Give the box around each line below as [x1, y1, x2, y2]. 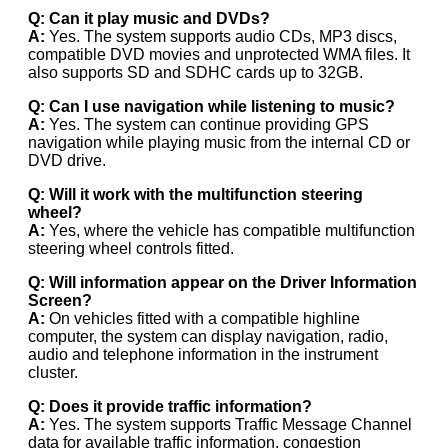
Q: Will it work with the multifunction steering [28, 185, 363, 203]
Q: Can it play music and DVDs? [28, 9, 270, 27]
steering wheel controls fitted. [28, 239, 234, 257]
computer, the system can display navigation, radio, [28, 327, 388, 345]
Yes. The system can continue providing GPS [45, 115, 369, 133]
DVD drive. [28, 151, 106, 169]
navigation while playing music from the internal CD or [28, 133, 410, 151]
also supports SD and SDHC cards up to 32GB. [28, 63, 363, 81]
